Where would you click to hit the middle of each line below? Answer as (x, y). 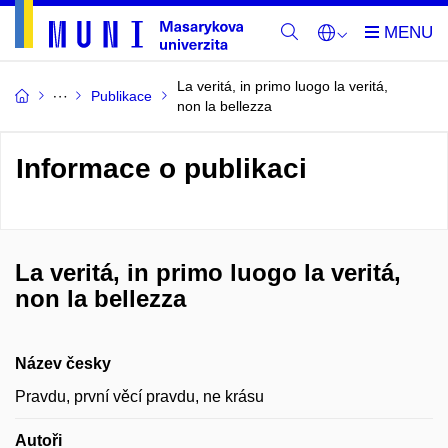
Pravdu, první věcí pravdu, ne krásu (139, 396)
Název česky (63, 363)
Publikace (121, 96)
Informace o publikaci (161, 168)
